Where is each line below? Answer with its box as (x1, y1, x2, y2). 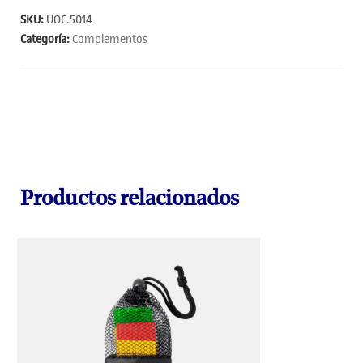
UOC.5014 (46, 12, 92, 28)
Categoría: (20, 32, 72, 47)
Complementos (72, 32, 147, 47)
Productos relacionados (20, 185, 239, 211)
